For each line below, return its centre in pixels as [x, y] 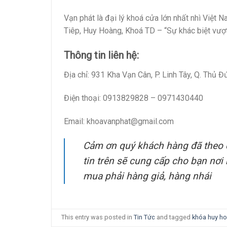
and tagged [174, 217]
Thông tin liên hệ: [101, 55]
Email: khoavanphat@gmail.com [119, 121]
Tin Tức [145, 217]
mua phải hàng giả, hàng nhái [147, 176]
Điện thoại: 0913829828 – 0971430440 [134, 98]
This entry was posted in [98, 217]
